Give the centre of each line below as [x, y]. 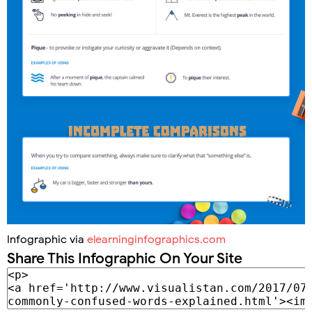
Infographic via [47, 239]
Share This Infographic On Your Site [125, 258]
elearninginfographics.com [156, 239]
